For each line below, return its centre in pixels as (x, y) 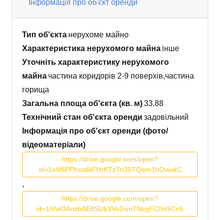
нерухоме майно (99, 35)
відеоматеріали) (54, 145)
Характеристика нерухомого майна (91, 49)
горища (36, 90)
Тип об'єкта (44, 35)
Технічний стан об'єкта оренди (82, 117)
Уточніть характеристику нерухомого (96, 62)
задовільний (166, 117)
